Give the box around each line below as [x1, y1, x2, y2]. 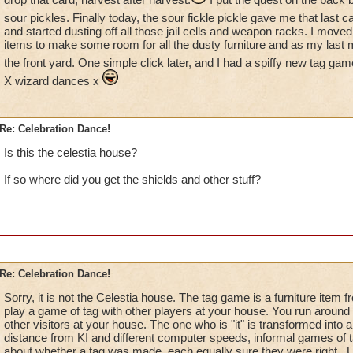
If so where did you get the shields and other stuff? [3, 173, 261, 186]
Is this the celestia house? [3, 146, 137, 159]
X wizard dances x [3, 74, 102, 87]
